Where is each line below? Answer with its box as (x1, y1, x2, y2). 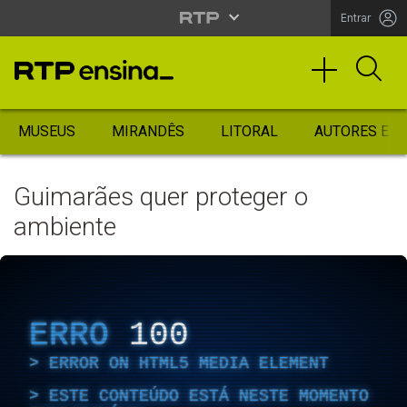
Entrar (341, 11, 371, 25)
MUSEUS (18, 123, 75, 140)
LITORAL (221, 123, 278, 140)
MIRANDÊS (112, 123, 184, 140)
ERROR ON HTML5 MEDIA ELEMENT (49, 353, 329, 372)
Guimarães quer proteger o (14, 182, 308, 212)
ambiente (14, 212, 116, 242)
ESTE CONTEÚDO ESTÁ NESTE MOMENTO (49, 386, 369, 405)
